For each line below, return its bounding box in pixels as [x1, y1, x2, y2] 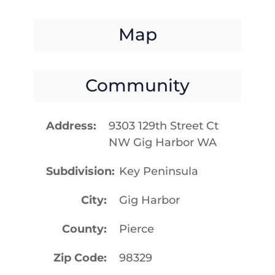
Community [85, 74, 190, 96]
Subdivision [45, 164, 112, 178]
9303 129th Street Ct [108, 118, 219, 133]
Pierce [119, 222, 155, 236]
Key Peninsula [119, 164, 199, 178]
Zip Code [53, 250, 104, 265]
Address [45, 118, 93, 133]
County [62, 222, 104, 236]
